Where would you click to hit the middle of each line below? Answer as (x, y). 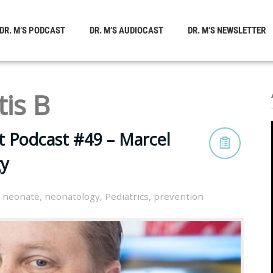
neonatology (72, 197)
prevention (179, 197)
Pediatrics (127, 197)
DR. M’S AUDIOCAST (126, 30)
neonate (21, 197)
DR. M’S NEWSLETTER (227, 30)
